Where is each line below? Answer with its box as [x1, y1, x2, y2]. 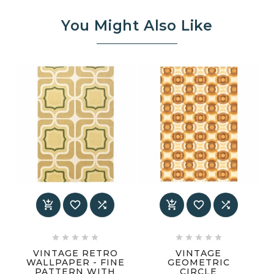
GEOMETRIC [167, 256, 230, 268]
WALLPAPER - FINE [26, 256, 125, 268]
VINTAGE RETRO [32, 247, 118, 259]
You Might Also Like [61, 17, 213, 35]
